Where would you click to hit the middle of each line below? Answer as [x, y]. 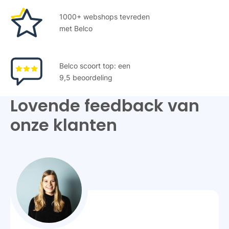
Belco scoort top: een [95, 66]
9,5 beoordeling [86, 78]
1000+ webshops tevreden [105, 17]
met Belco [76, 29]
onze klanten [64, 125]
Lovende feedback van [105, 106]
